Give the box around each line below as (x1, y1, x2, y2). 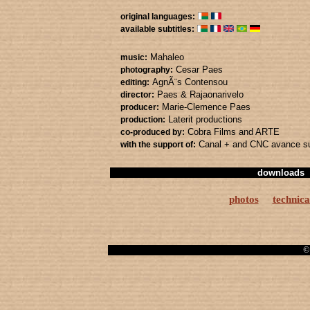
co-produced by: (120, 127, 185, 137)
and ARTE (239, 127, 280, 137)
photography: (120, 65, 173, 75)
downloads (257, 167, 304, 178)
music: (120, 53, 147, 62)
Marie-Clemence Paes (162, 102, 250, 112)
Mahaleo (150, 52, 184, 62)
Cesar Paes (176, 64, 223, 75)
